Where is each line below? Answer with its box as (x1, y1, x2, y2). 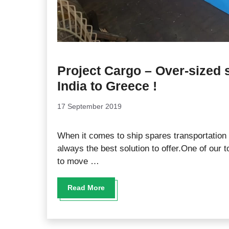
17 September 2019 (57, 102, 122, 110)
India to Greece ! (57, 79, 157, 93)
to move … (57, 156, 99, 166)
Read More (67, 184, 105, 192)
